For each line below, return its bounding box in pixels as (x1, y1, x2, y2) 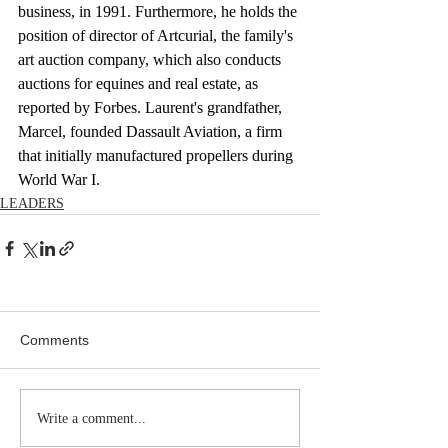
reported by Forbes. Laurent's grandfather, (18, 99, 286, 116)
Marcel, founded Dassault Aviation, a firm (18, 123, 286, 140)
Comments (20, 332, 89, 348)
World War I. (18, 171, 100, 188)
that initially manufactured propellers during (18, 147, 297, 164)
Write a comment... (37, 410, 146, 426)
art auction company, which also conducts (18, 51, 285, 68)
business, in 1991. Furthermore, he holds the (18, 3, 301, 20)
